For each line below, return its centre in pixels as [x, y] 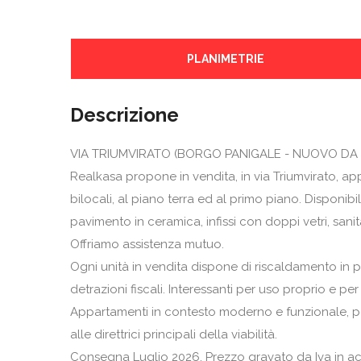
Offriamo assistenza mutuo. [147, 244]
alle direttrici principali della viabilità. [174, 334]
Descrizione [124, 115]
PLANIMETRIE [225, 59]
